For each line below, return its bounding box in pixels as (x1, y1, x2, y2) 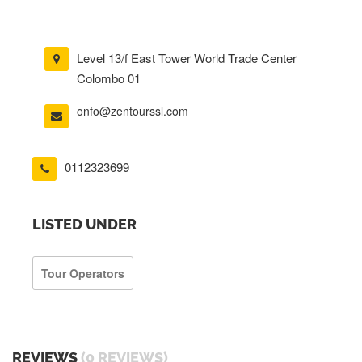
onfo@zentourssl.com (77, 103, 188, 119)
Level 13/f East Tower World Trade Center (77, 49, 297, 66)
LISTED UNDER (32, 215, 137, 233)
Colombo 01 (77, 69, 141, 86)
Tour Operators (41, 264, 124, 281)
